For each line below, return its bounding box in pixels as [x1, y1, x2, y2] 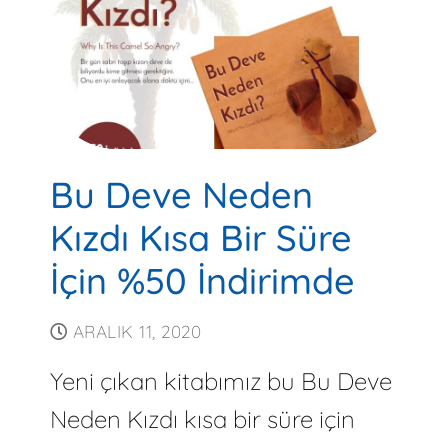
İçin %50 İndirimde [49, 257, 355, 303]
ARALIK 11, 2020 [72, 320, 202, 342]
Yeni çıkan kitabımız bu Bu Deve [49, 365, 392, 396]
